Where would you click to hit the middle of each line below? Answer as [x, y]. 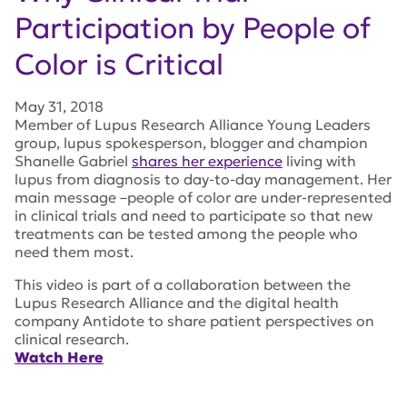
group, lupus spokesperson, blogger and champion [191, 143]
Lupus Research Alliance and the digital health [177, 303]
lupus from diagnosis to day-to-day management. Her [203, 179]
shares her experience [207, 161]
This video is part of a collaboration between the [183, 285]
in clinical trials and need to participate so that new [194, 216]
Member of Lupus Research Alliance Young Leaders [193, 125]
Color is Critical [119, 65]
